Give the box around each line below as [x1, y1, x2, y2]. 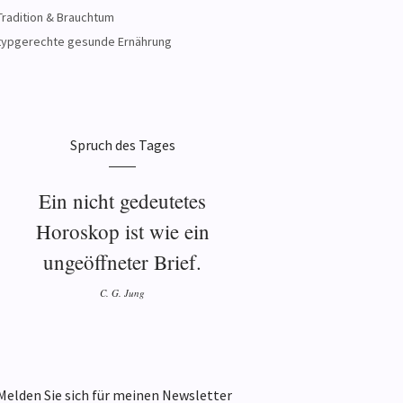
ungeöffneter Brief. [43, 248, 201, 275]
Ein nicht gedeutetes [39, 187, 206, 214]
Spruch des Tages [69, 136, 175, 154]
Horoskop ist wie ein [35, 218, 210, 245]
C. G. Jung [100, 286, 145, 300]
